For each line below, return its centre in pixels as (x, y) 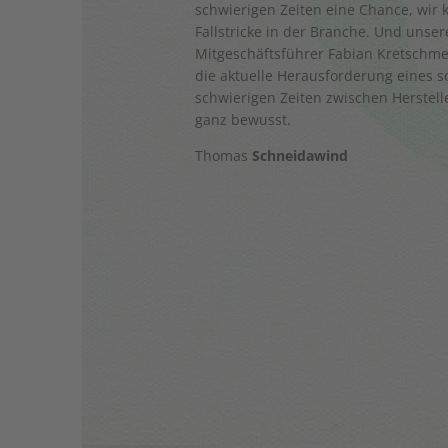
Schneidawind (300, 155)
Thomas (224, 155)
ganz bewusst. (243, 119)
